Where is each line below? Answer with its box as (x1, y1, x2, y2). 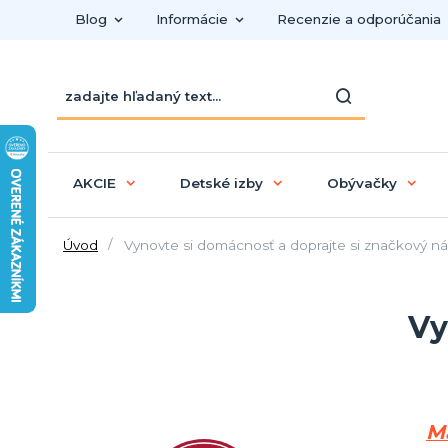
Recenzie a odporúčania (276, 11, 441, 27)
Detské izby (179, 174, 263, 191)
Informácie (155, 11, 228, 27)
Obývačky (326, 174, 397, 191)
